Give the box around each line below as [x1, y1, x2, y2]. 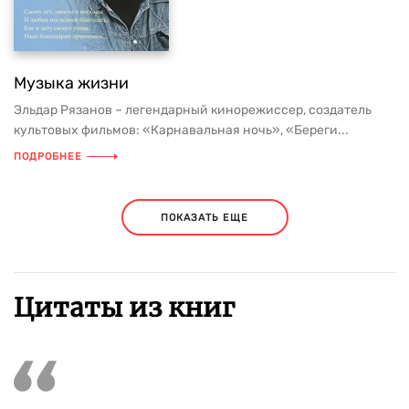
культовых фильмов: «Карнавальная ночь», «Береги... [14, 122, 349, 138]
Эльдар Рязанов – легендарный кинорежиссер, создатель [14, 102, 372, 118]
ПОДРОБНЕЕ [14, 151, 82, 163]
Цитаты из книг [14, 291, 235, 324]
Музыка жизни [14, 73, 129, 93]
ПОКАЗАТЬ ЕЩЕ [161, 211, 248, 224]
